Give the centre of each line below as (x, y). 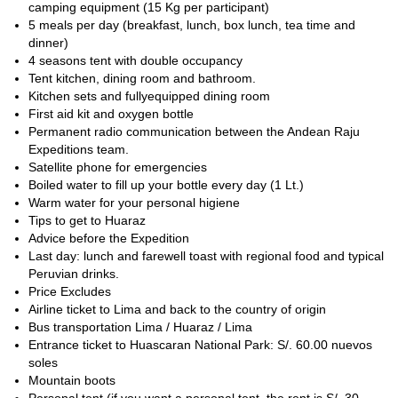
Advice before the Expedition (109, 238)
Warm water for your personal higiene (134, 203)
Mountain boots (72, 380)
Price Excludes (70, 291)
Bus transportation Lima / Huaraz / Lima (140, 327)
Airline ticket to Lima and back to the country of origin (177, 309)
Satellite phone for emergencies (118, 167)
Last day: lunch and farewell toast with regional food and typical (206, 256)
